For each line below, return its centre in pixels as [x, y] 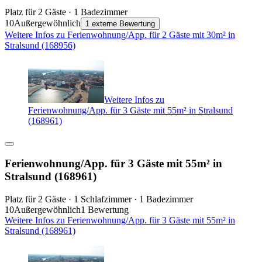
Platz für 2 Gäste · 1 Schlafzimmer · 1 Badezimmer [99, 199]
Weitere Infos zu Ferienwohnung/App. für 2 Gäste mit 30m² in [120, 35]
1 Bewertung [105, 209]
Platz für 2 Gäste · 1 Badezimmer [66, 12]
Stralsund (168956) [40, 46]
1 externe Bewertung [120, 24]
